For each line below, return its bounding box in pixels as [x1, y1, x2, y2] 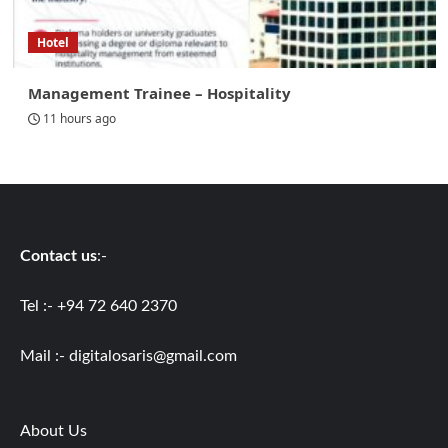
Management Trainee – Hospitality [27, 83, 291, 104]
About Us [20, 423, 87, 440]
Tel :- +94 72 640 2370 [20, 298, 177, 315]
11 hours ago [42, 110, 116, 128]
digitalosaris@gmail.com [69, 348, 237, 365]
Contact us [20, 248, 97, 265]
